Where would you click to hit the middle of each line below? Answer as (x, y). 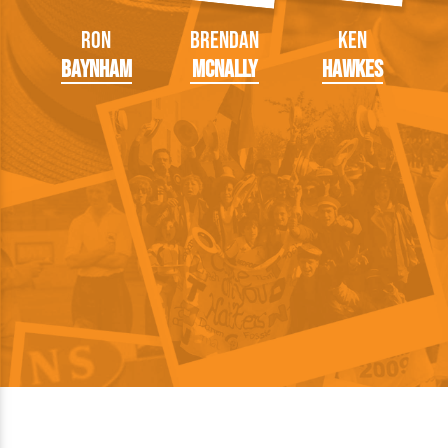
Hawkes (352, 69)
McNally (224, 69)
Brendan (224, 40)
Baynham (96, 69)
